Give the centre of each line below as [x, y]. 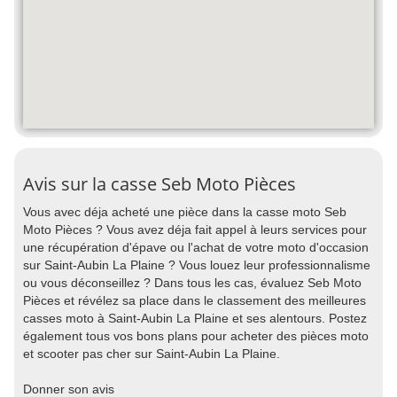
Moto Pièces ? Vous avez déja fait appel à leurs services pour [195, 230]
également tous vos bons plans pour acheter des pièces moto [196, 336]
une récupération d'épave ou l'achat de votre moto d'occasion [196, 247]
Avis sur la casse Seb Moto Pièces [160, 184]
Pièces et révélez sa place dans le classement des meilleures [195, 300]
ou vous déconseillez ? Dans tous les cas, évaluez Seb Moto [192, 283]
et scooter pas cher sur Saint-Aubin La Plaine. [152, 354]
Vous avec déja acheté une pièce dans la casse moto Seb [185, 212]
